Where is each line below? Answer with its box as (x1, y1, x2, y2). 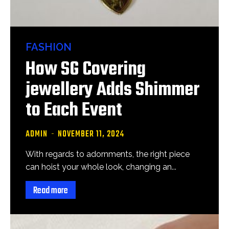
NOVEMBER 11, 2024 (58, 128, 124, 141)
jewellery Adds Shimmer (26, 76, 199, 105)
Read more (33, 184, 68, 198)
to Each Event (26, 96, 122, 125)
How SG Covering (26, 55, 146, 84)
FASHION (26, 41, 72, 53)
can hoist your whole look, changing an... (26, 162, 176, 172)
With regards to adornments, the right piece (26, 149, 190, 159)
